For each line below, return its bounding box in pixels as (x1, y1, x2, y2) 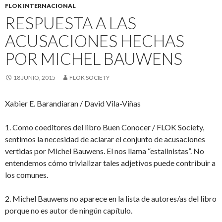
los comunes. (5, 170, 48, 179)
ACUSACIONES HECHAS (5, 31, 184, 51)
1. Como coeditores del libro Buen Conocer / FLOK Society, (5, 122, 204, 132)
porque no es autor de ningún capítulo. (5, 206, 132, 215)
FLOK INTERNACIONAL (5, 2, 76, 9)
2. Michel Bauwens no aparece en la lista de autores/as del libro (5, 194, 217, 203)
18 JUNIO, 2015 (13, 74, 55, 81)
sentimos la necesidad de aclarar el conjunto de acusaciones (5, 134, 205, 144)
